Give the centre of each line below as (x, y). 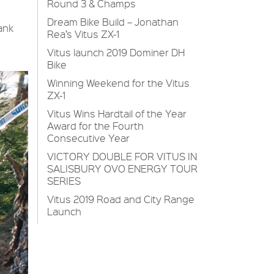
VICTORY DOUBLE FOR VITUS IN (122, 156)
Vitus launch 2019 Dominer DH (116, 52)
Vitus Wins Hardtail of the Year (117, 113)
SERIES (64, 181)
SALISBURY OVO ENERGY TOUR (122, 168)
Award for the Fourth (95, 126)
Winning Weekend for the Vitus (118, 83)
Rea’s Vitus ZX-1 (83, 34)
